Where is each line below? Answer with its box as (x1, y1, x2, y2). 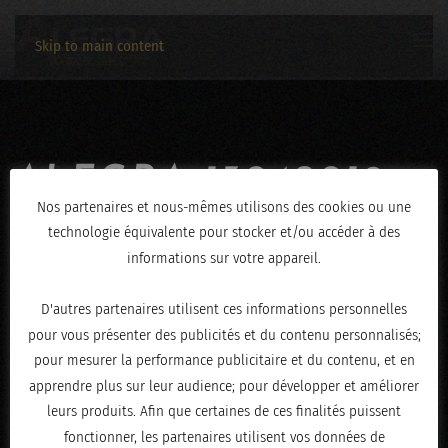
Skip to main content (35, 37, 164, 55)
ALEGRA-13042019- (15, 163, 401, 199)
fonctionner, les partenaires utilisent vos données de (63, 427, 385, 446)
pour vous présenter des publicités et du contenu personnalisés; (27, 325, 421, 344)
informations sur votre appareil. (127, 248, 321, 267)
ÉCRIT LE (15, 266, 92, 278)
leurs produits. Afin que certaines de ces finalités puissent (47, 402, 401, 421)
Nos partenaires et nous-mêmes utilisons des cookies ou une (37, 197, 411, 216)
